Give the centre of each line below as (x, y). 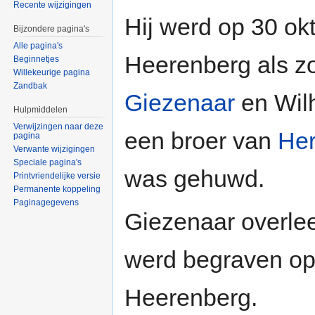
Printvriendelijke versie (57, 175)
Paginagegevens (46, 202)
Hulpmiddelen (41, 110)
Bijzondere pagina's (52, 29)
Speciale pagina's (48, 162)
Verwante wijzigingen (54, 149)
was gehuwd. (194, 179)
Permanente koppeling (57, 189)
